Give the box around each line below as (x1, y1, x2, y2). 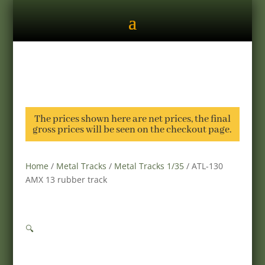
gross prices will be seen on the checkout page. (33, 124, 232, 136)
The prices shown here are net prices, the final (34, 113, 231, 125)
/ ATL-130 (183, 160, 223, 172)
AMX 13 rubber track (25, 174, 107, 185)
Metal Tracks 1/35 (114, 160, 184, 172)
